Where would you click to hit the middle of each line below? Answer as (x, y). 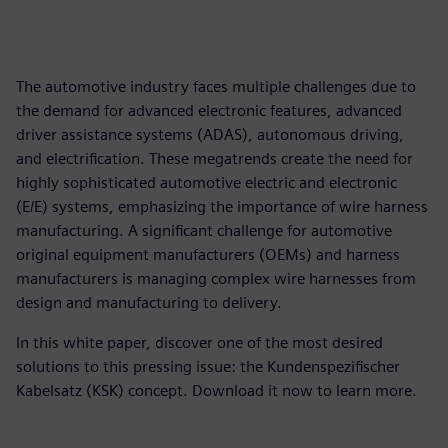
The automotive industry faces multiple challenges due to (216, 86)
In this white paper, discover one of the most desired (199, 342)
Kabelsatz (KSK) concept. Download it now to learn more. (216, 390)
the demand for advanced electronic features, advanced (209, 110)
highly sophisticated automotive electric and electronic (206, 182)
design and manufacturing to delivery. (149, 302)
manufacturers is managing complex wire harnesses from (216, 278)
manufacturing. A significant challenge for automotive (204, 230)
